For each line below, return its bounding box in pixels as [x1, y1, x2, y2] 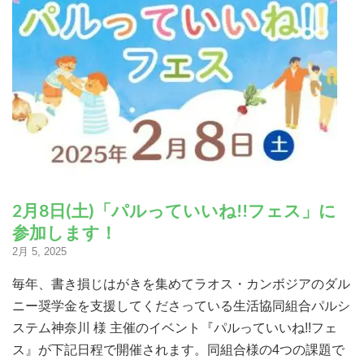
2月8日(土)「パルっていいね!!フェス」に [12, 199, 336, 220]
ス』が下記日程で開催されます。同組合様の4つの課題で [12, 342, 344, 357]
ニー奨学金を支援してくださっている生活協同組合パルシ [12, 298, 350, 313]
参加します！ [12, 221, 117, 242]
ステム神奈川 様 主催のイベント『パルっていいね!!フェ [12, 320, 337, 335]
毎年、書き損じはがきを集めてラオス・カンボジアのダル [12, 276, 350, 291]
